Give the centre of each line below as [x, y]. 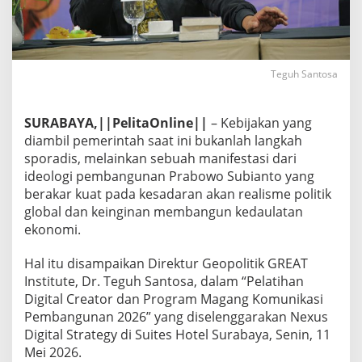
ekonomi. [53, 229]
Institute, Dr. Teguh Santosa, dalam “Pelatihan [164, 281]
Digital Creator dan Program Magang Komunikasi [174, 299]
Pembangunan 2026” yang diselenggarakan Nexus [176, 316]
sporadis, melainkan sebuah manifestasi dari [160, 158]
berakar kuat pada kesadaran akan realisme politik [178, 194]
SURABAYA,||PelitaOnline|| [116, 122]
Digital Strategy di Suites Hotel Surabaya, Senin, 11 [177, 334]
